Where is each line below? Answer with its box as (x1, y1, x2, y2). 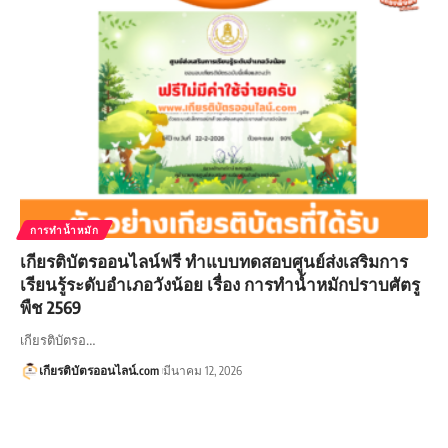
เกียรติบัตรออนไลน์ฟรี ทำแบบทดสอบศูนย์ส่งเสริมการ (20, 249, 408, 272)
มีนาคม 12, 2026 (162, 362, 242, 378)
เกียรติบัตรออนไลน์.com (38, 362, 159, 378)
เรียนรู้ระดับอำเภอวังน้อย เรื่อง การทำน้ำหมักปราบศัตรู (20, 272, 420, 295)
